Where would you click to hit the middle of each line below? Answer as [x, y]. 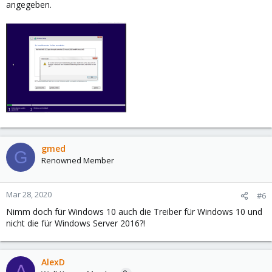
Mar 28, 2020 [29, 194]
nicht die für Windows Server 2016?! [76, 223]
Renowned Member [78, 160]
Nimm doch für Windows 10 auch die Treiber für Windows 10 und [134, 212]
